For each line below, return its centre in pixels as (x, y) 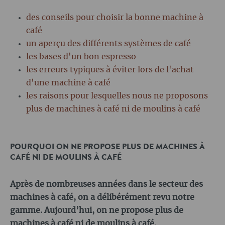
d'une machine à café (68, 83)
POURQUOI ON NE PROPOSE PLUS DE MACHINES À (107, 147)
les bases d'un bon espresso (81, 57)
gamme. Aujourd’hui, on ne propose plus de (97, 211)
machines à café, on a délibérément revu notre (102, 198)
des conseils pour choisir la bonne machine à (115, 18)
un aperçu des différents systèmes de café (108, 44)
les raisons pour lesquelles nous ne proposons (117, 96)
